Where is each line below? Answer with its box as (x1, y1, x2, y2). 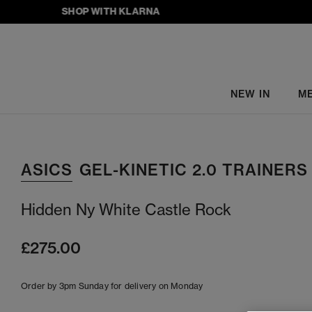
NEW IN (230, 87, 270, 100)
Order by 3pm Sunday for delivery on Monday (21, 281, 203, 291)
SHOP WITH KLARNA (42, 5, 142, 17)
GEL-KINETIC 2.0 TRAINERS (79, 160, 308, 180)
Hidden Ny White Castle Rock (21, 200, 231, 219)
